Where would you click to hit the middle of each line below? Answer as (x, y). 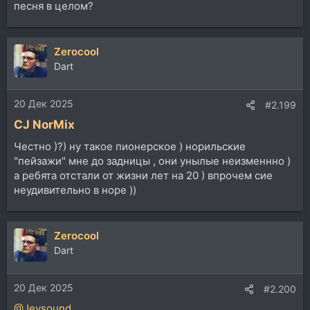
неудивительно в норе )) (75, 190)
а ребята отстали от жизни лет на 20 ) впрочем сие (143, 175)
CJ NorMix (44, 125)
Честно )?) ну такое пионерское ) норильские (130, 146)
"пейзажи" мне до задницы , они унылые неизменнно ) (152, 161)
